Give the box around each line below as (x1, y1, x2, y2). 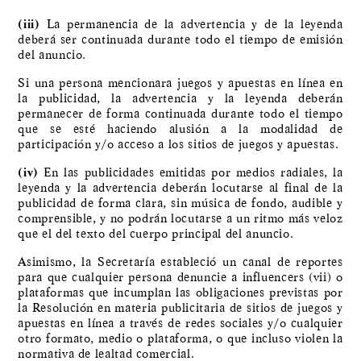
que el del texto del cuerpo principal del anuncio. (18, 226, 294, 243)
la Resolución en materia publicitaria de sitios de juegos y (18, 300, 343, 317)
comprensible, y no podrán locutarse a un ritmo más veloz (18, 210, 343, 227)
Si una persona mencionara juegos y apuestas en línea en (18, 75, 343, 92)
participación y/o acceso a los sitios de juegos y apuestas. (18, 136, 339, 153)
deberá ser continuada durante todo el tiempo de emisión (18, 31, 343, 48)
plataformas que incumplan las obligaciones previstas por (18, 284, 343, 301)
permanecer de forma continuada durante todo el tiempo (18, 106, 343, 122)
